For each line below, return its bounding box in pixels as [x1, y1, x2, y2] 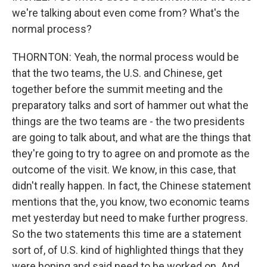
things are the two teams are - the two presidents [12, 115, 245, 128]
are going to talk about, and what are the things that [12, 131, 251, 144]
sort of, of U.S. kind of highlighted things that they [12, 244, 244, 256]
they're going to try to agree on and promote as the [12, 147, 250, 160]
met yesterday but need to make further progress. [12, 212, 248, 224]
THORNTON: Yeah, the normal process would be [12, 51, 239, 63]
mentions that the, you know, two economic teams [12, 195, 250, 208]
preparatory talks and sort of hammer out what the [12, 99, 249, 111]
